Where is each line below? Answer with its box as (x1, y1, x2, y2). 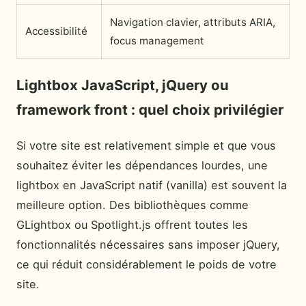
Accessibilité (25, 25, 87, 38)
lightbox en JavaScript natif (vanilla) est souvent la (16, 178, 287, 192)
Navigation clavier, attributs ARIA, (110, 16, 275, 29)
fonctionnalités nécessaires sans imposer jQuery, (16, 237, 280, 251)
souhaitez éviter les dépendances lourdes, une (16, 158, 268, 172)
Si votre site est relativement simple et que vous (16, 138, 276, 152)
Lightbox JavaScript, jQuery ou (16, 76, 229, 94)
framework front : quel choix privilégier (16, 100, 283, 118)
